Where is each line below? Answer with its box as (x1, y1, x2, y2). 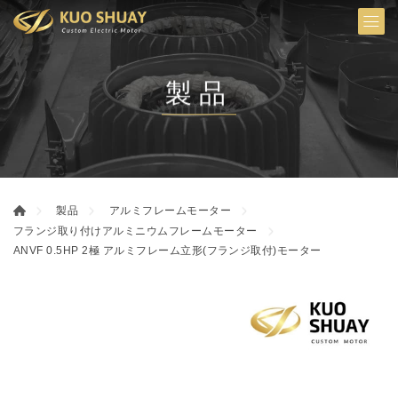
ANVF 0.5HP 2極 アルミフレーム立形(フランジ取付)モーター (13, 243, 322, 257)
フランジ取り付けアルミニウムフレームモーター (13, 224, 258, 237)
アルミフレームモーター (108, 203, 232, 217)
